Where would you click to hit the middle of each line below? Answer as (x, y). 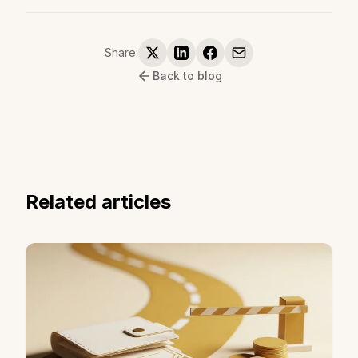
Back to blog (187, 75)
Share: (121, 52)
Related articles (98, 201)
